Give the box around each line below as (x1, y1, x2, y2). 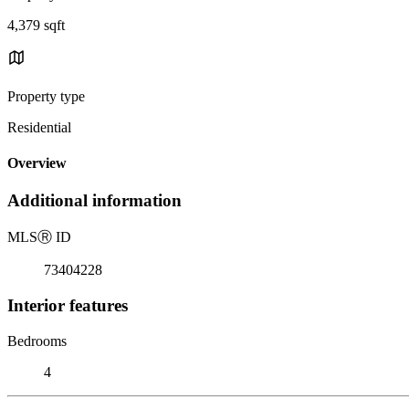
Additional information (7, 191, 182, 211)
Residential (7, 119, 71, 135)
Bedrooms (7, 332, 67, 349)
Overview (7, 155, 67, 172)
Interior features (7, 295, 128, 315)
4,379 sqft (7, 16, 65, 33)
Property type (7, 88, 85, 104)
